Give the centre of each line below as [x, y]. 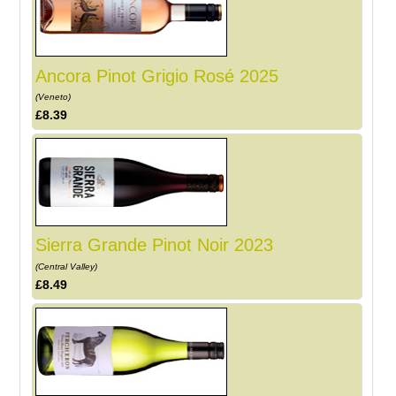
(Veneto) [55, 97]
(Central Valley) [68, 267]
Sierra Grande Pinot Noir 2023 [155, 245]
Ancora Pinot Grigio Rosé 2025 [157, 76]
